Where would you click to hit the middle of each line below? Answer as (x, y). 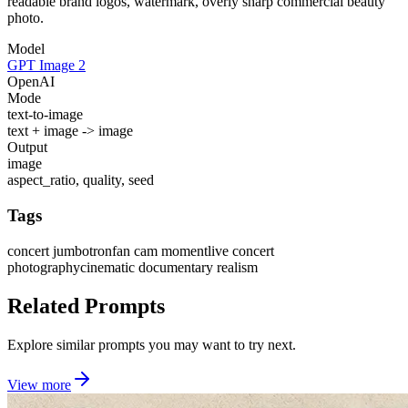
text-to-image (45, 115)
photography (44, 267)
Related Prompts (86, 306)
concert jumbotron (60, 250)
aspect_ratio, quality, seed (81, 180)
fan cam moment (160, 250)
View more (39, 384)
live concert (241, 250)
